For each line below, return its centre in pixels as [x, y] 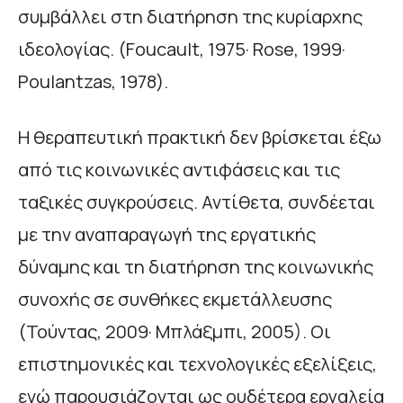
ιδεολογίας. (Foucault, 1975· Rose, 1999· [182, 49]
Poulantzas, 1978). [93, 82]
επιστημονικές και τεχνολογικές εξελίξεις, [197, 364]
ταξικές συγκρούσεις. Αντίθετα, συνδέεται [197, 202]
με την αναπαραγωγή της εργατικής [167, 235]
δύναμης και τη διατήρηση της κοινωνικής [196, 267]
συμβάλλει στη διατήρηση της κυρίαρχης [190, 17]
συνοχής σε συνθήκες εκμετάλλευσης [175, 300]
